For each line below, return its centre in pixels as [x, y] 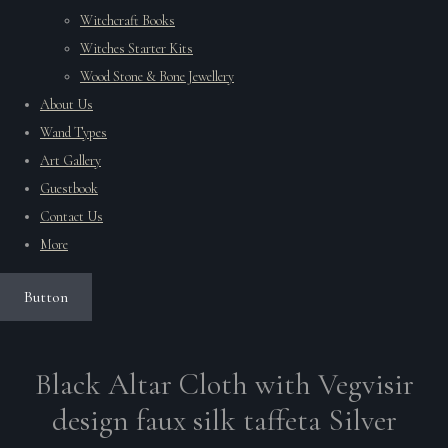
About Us [66, 104]
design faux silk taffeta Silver [224, 420]
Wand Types [73, 132]
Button [46, 296]
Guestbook [69, 188]
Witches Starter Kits [136, 48]
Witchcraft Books [127, 20]
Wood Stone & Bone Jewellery [157, 76]
